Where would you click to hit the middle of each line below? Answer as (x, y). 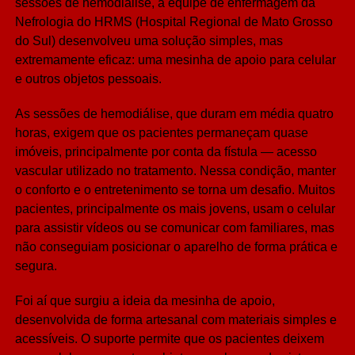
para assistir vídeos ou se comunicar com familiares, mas (174, 228)
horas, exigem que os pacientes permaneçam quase (161, 133)
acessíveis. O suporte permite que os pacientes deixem (169, 339)
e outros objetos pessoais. (88, 79)
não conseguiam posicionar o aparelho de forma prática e (176, 247)
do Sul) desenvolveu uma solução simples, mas (149, 41)
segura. (36, 266)
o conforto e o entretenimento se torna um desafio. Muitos (175, 190)
